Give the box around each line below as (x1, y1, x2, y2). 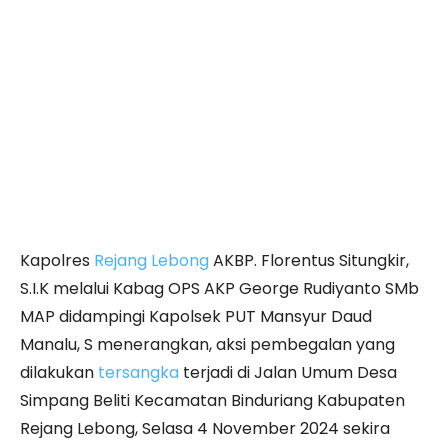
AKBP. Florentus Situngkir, (209, 249, 409, 272)
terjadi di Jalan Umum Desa (179, 361, 397, 384)
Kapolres (20, 249, 94, 272)
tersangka (98, 361, 179, 384)
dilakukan (20, 361, 98, 384)
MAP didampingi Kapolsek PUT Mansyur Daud (20, 305, 372, 328)
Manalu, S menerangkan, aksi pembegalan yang (20, 333, 395, 356)
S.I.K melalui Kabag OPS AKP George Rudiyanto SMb (20, 277, 419, 300)
